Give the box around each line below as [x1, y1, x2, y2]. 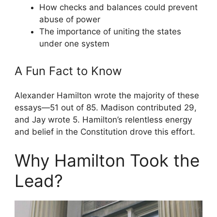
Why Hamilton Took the [15, 150, 200, 171]
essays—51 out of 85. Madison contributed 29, [15, 102, 197, 112]
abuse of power [39, 15, 100, 25]
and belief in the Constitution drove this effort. [15, 126, 195, 137]
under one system [39, 39, 109, 49]
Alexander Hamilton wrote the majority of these [15, 90, 199, 100]
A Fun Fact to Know [15, 63, 122, 78]
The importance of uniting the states [39, 27, 181, 37]
